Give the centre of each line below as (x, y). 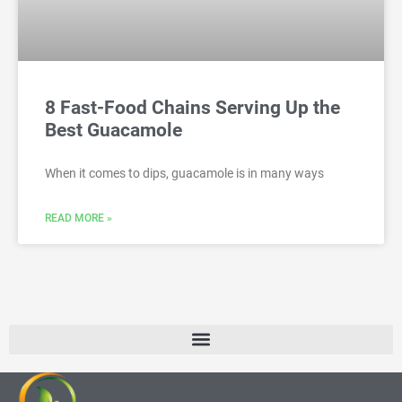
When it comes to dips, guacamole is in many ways (184, 173)
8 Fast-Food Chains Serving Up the (192, 107)
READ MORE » (79, 218)
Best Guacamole (114, 130)
